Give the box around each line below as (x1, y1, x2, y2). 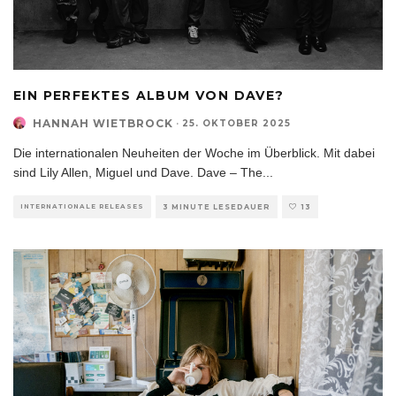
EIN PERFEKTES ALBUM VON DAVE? (13, 87, 285, 103)
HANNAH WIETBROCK (33, 116, 173, 130)
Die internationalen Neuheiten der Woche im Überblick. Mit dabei (13, 145, 375, 160)
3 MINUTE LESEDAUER (163, 202, 270, 211)
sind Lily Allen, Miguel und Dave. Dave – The (13, 164, 263, 179)
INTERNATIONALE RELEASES (20, 202, 144, 210)
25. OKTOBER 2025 (182, 117, 291, 129)
